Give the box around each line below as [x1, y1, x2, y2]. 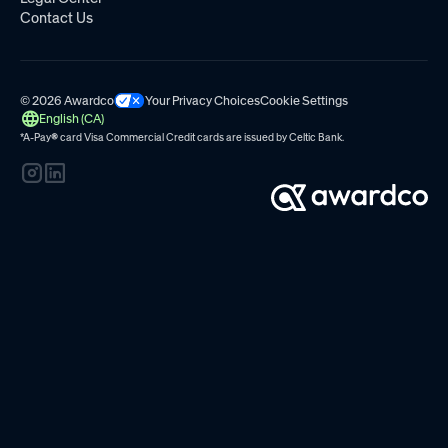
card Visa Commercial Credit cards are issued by [57, 131, 289, 144]
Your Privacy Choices [145, 93, 261, 108]
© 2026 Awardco [19, 93, 114, 108]
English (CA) [39, 111, 105, 127]
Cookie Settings [260, 93, 349, 108]
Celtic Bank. [288, 131, 344, 144]
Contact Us [19, 9, 93, 28]
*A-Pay [19, 131, 51, 144]
